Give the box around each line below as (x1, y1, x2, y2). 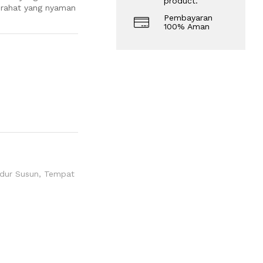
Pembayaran (164, 12, 213, 22)
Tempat (43, 168, 75, 178)
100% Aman (164, 21, 210, 31)
